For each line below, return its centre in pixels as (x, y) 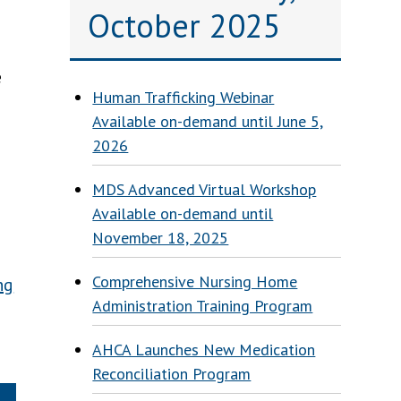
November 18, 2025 (161, 238)
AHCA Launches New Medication (204, 350)
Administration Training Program (203, 306)
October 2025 (185, 26)
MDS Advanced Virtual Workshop (205, 189)
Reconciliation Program (172, 374)
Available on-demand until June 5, (208, 121)
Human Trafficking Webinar (183, 97)
